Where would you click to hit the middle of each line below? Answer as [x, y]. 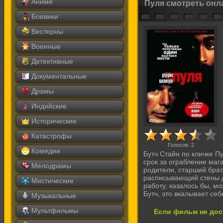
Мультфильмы [55, 211]
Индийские [49, 106]
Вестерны [47, 31]
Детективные [52, 61]
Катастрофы [52, 136]
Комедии [46, 151]
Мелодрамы [51, 166]
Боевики [45, 16]
